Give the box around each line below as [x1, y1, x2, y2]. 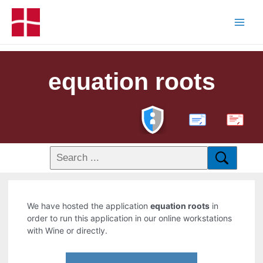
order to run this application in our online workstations [27, 213, 232, 224]
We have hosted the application [27, 201, 151, 211]
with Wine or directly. [27, 225, 108, 236]
